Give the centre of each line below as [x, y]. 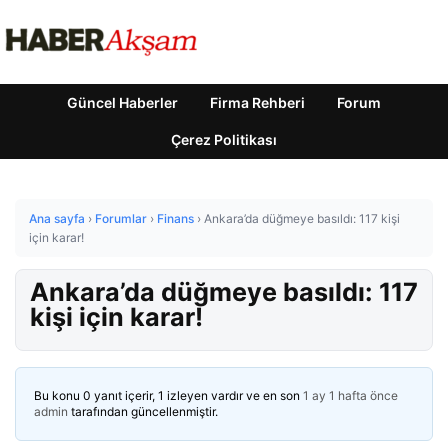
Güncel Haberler [122, 102]
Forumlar [121, 218]
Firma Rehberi [257, 102]
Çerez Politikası [224, 139]
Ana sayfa [57, 218]
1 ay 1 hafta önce [350, 395]
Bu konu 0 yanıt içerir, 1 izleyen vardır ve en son [168, 395]
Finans [175, 218]
